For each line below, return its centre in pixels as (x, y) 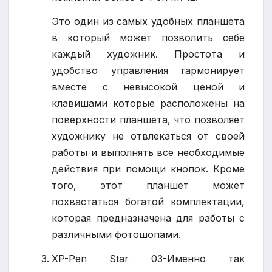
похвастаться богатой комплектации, (148, 201)
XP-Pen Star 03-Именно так (148, 258)
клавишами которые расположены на (148, 103)
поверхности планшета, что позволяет (148, 119)
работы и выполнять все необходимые (148, 152)
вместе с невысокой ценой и (148, 87)
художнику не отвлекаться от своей (148, 136)
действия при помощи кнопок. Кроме (148, 168)
